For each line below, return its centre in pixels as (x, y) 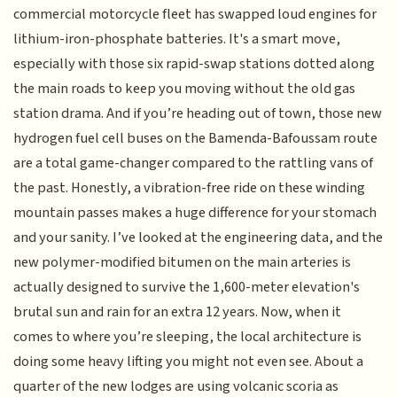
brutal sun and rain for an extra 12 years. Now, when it (178, 311)
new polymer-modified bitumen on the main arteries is (183, 262)
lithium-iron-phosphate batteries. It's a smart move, (177, 39)
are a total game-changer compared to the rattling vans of (194, 163)
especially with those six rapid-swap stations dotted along (195, 63)
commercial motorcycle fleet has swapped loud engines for (195, 14)
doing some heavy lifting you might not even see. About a (189, 361)
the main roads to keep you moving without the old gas (185, 88)
